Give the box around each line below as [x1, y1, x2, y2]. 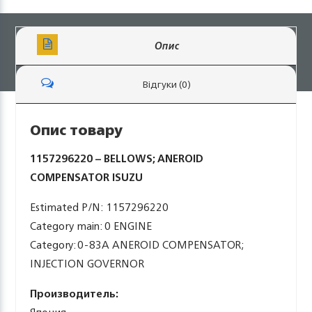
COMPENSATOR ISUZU [30, 168, 143, 187]
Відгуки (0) [142, 75, 191, 93]
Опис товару [30, 118, 123, 142]
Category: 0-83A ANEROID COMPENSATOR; [30, 235, 244, 254]
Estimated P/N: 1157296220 [30, 198, 169, 217]
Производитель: [30, 284, 119, 303]
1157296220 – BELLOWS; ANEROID [30, 149, 204, 168]
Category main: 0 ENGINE [30, 217, 153, 235]
